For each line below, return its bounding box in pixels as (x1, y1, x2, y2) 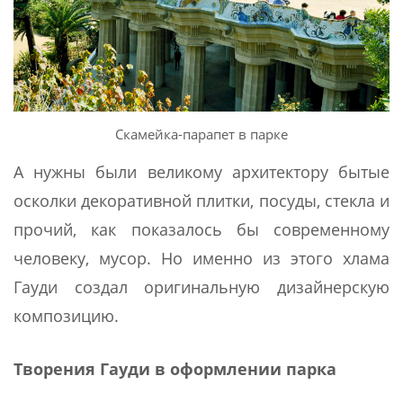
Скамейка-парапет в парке (115, 125, 288, 144)
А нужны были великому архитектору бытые (13, 161, 390, 184)
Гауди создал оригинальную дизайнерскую (13, 276, 390, 299)
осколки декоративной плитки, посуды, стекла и (13, 190, 390, 212)
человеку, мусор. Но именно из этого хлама (13, 247, 390, 270)
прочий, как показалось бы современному (13, 219, 390, 241)
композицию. (13, 305, 119, 327)
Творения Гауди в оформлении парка (13, 358, 336, 381)
